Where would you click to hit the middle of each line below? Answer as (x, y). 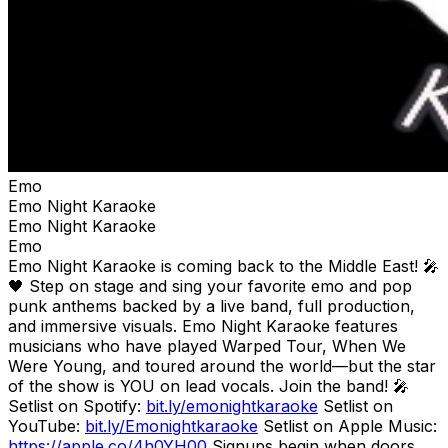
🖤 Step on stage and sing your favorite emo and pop (210, 285)
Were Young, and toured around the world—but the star (222, 365)
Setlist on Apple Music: (347, 425)
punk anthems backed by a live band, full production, (211, 305)
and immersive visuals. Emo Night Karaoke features (203, 325)
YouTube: (46, 425)
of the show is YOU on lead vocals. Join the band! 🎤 (208, 385)
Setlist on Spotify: (77, 405)
